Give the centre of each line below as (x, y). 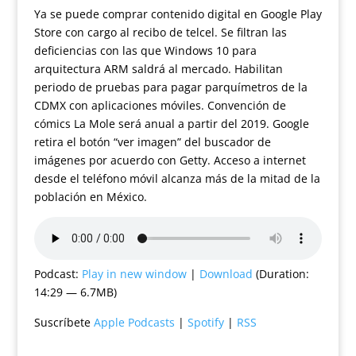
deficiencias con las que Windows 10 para (145, 51)
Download (226, 274)
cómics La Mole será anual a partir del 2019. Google (171, 124)
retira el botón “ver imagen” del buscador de (152, 142)
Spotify (205, 323)
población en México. (90, 197)
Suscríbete (64, 323)
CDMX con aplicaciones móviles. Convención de (160, 106)
